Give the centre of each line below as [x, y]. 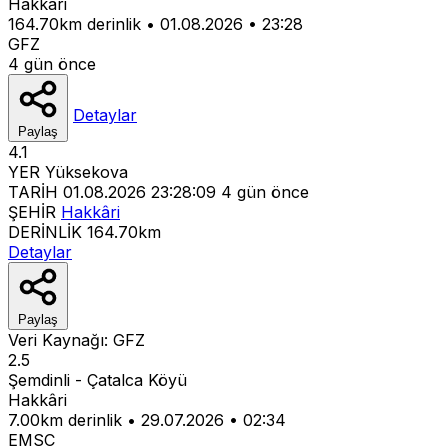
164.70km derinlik [74, 23]
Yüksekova [86, 171]
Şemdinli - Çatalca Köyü [97, 379]
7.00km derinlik [65, 419]
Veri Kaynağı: [60, 339]
